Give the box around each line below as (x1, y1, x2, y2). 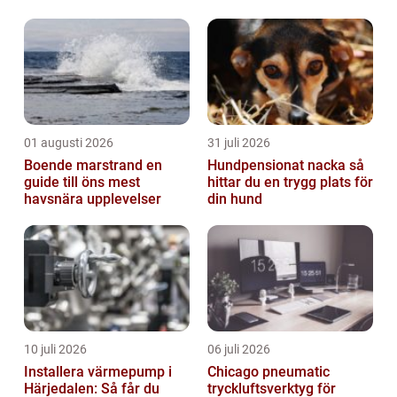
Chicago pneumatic (207, 362, 330, 380)
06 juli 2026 (207, 341, 270, 356)
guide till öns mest (24, 173, 140, 191)
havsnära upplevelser (24, 190, 161, 207)
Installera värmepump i (24, 362, 172, 380)
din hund (207, 190, 262, 207)
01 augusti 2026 (24, 135, 113, 150)
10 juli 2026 (24, 341, 87, 356)
